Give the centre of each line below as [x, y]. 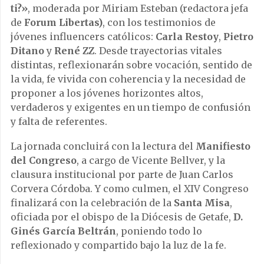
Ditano [27, 51]
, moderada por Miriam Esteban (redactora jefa [138, 9]
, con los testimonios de [159, 23]
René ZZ [74, 51]
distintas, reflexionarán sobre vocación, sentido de [131, 65]
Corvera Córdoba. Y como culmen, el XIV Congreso [130, 189]
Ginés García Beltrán [63, 231]
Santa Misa [202, 203]
